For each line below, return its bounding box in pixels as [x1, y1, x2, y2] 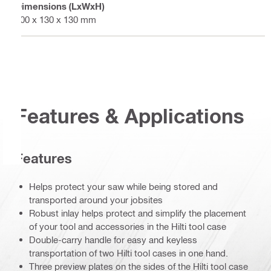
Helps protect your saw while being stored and [29, 181, 218, 192]
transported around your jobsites [29, 194, 163, 206]
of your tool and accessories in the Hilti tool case [29, 221, 226, 232]
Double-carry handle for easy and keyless [29, 234, 197, 246]
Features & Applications [15, 104, 244, 128]
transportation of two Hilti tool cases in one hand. [29, 247, 228, 259]
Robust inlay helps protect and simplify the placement [29, 207, 246, 219]
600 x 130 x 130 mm [15, 13, 96, 25]
